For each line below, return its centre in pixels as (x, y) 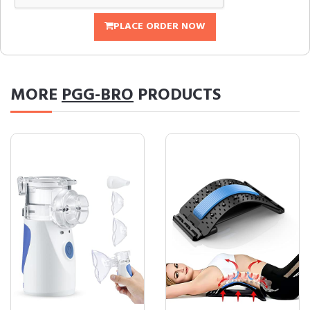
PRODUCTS (177, 95)
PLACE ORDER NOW (159, 27)
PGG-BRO (98, 95)
